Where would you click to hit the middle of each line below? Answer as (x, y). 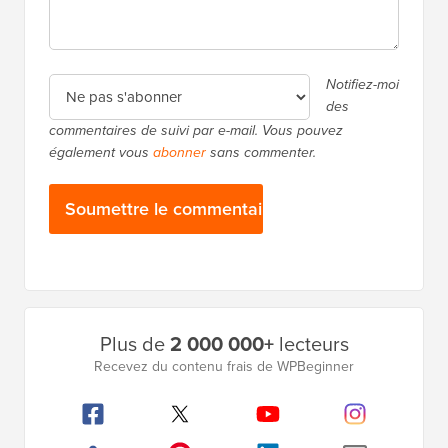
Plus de (134, 426)
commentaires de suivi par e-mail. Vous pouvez (196, 213)
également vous (101, 235)
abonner (179, 235)
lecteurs (311, 426)
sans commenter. (261, 235)
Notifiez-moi (362, 167)
